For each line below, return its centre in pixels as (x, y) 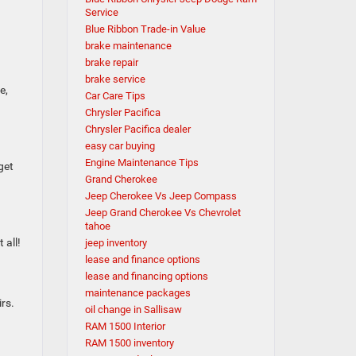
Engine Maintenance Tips (141, 163)
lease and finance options (142, 259)
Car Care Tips (115, 96)
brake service (115, 79)
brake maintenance (128, 46)
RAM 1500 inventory (129, 343)
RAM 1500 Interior (125, 326)
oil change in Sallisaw (133, 310)
